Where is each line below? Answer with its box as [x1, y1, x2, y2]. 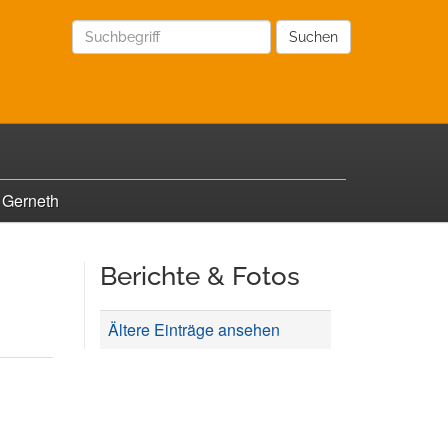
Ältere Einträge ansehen [107, 318, 280, 341]
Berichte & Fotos [99, 261, 300, 291]
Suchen [289, 29, 338, 45]
